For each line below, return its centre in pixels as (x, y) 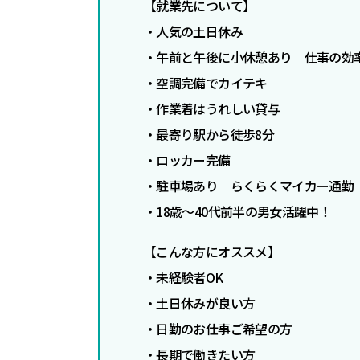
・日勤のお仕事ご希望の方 (218, 329)
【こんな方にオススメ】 (212, 252)
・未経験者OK (184, 278)
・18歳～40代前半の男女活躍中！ (238, 212)
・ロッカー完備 (187, 160)
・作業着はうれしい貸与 (212, 109)
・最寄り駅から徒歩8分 (209, 135)
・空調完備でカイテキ (206, 83)
